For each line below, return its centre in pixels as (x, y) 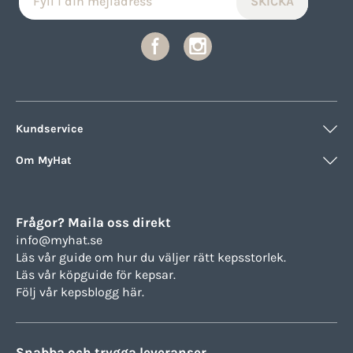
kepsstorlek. (252, 257)
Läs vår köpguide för (75, 274)
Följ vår (38, 292)
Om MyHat (44, 160)
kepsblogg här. (102, 292)
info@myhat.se (59, 240)
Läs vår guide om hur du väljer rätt (117, 257)
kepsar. (155, 274)
